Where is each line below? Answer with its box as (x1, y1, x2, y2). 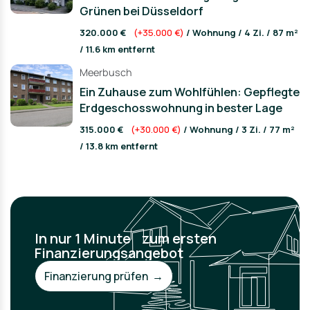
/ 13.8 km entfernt (80, 140, 158, 152)
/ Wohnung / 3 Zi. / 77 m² (181, 123, 295, 136)
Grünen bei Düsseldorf (80, 3, 203, 19)
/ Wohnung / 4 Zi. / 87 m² (184, 26, 298, 39)
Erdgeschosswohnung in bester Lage (80, 100, 282, 116)
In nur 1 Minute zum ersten (35, 229, 217, 248)
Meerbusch (80, 66, 132, 79)
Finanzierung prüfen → (44, 268, 163, 284)
